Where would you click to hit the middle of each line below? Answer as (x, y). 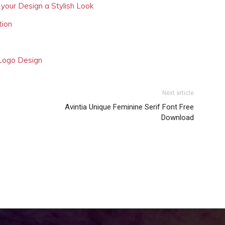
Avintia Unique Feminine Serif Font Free (129, 107)
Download (178, 118)
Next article (178, 93)
